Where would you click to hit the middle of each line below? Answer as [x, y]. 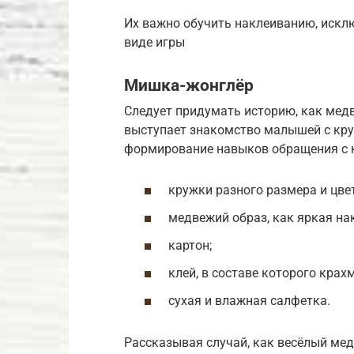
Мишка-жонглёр [189, 85]
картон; [190, 245]
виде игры [154, 42]
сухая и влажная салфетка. [249, 301]
